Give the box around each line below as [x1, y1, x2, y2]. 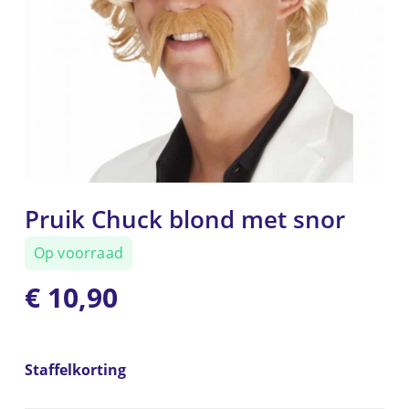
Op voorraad [33, 243, 124, 264]
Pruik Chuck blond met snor [24, 203, 345, 236]
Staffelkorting [24, 360, 126, 381]
